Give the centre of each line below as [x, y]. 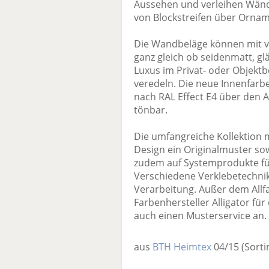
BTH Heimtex [182, 247]
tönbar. [151, 110]
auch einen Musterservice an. [200, 216]
